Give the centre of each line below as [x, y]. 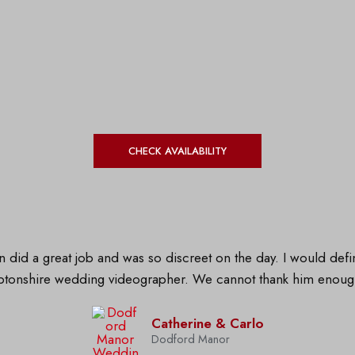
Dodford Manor [190, 339]
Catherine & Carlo [207, 323]
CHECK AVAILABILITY [177, 151]
